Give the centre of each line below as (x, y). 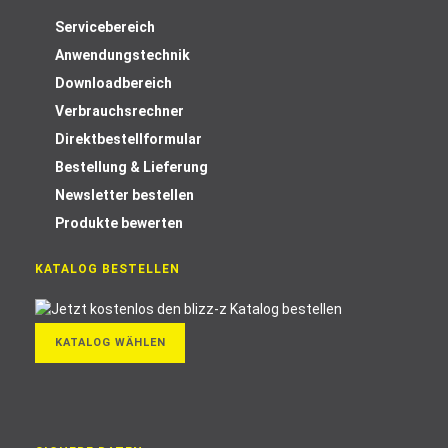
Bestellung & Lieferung (131, 167)
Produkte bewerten (119, 223)
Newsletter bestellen (124, 195)
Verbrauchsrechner (119, 111)
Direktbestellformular (128, 139)
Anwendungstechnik (122, 55)
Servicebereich (105, 27)
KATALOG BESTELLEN (107, 269)
